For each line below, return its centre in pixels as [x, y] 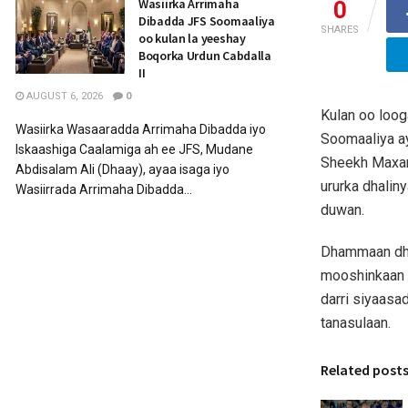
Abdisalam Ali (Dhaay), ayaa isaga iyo [122, 169]
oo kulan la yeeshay [192, 38]
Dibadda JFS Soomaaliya [207, 21]
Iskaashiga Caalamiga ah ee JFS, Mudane [134, 149]
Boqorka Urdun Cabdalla [205, 56]
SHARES [340, 29]
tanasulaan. [356, 322]
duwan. [342, 209]
